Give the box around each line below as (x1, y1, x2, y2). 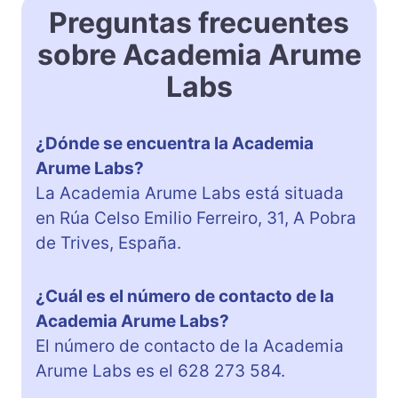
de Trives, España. (36, 233, 181, 254)
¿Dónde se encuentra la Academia (36, 133, 314, 155)
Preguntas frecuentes (49, 5, 349, 41)
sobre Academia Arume (36, 37, 362, 73)
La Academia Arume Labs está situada (36, 183, 344, 204)
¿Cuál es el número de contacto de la (36, 286, 334, 307)
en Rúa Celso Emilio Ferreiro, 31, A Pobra (36, 208, 356, 229)
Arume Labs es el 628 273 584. (36, 361, 285, 382)
